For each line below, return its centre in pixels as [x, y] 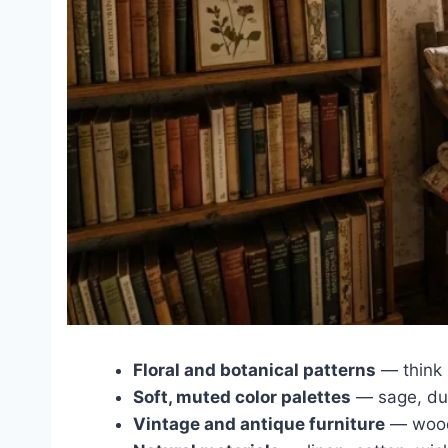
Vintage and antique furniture [259, 423]
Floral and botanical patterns [254, 369]
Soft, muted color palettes [242, 396]
